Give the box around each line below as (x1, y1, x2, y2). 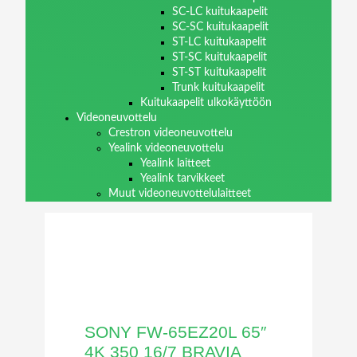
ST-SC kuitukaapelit (172, 51, 267, 63)
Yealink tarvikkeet (140, 172, 225, 184)
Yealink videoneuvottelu (108, 142, 224, 154)
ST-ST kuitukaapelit (172, 66, 266, 78)
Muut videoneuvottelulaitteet (108, 187, 251, 199)
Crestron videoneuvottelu (108, 127, 233, 139)
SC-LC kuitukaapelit (172, 6, 268, 18)
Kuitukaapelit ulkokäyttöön (140, 96, 272, 108)
